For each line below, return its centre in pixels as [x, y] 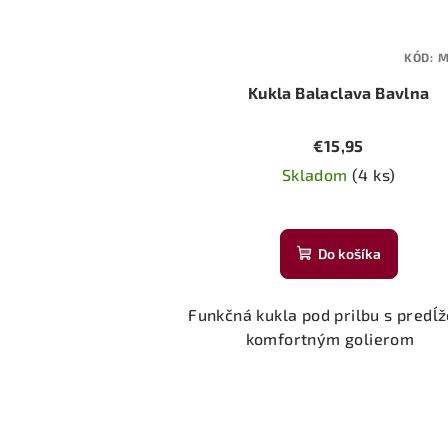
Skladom [317, 174]
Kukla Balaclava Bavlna [338, 92]
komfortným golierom [338, 338]
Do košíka [349, 253]
